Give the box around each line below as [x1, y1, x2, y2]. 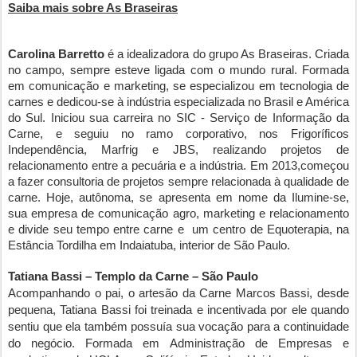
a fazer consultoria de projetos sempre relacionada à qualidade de [8, 175, 349, 188]
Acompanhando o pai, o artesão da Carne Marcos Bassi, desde [8, 287, 349, 300]
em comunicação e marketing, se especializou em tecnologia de [8, 80, 349, 92]
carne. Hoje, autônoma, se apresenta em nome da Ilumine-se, [8, 191, 349, 204]
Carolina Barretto [8, 48, 105, 61]
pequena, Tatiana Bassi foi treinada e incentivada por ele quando [8, 304, 349, 316]
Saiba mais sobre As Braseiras [8, 2, 178, 14]
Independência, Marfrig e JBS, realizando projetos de [8, 143, 349, 156]
